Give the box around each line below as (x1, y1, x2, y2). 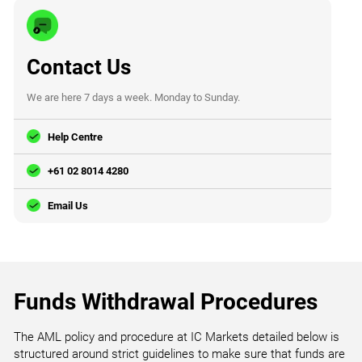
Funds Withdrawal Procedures (14, 288, 318, 315)
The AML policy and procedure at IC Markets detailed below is (14, 330, 340, 344)
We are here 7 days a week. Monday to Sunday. (27, 91, 241, 103)
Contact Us (27, 54, 132, 79)
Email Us (48, 200, 89, 213)
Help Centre (48, 130, 103, 143)
